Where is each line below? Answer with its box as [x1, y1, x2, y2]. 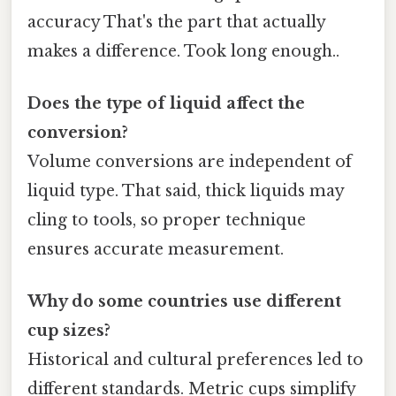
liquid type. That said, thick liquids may [27, 180, 344, 201]
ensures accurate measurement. [27, 239, 284, 259]
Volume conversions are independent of [27, 151, 352, 171]
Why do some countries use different [27, 292, 341, 312]
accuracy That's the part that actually [27, 11, 325, 32]
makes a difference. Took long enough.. [27, 41, 339, 61]
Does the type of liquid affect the [27, 93, 305, 113]
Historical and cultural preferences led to [27, 350, 363, 370]
